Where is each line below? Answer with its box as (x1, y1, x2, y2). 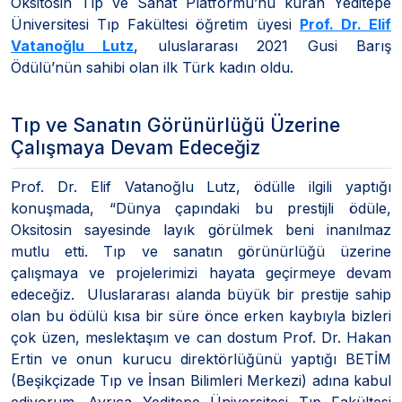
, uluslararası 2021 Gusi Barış (134, 36, 392, 55)
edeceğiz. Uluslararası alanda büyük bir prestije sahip (11, 284, 391, 303)
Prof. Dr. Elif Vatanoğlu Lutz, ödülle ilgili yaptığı (11, 177, 391, 196)
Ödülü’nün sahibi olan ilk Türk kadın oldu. (11, 57, 293, 76)
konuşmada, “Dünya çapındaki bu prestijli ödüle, (11, 198, 391, 217)
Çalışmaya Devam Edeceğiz (11, 135, 260, 159)
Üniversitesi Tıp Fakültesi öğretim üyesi (11, 14, 300, 33)
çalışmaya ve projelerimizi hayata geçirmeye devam (11, 263, 391, 282)
